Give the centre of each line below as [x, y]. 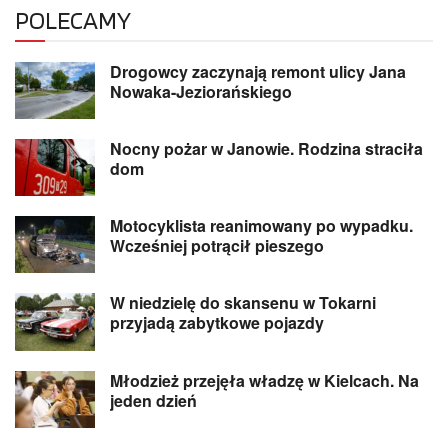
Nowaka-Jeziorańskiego [201, 91]
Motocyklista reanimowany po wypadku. [261, 226]
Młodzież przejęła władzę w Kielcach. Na [264, 380]
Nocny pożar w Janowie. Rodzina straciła [266, 148]
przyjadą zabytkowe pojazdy [217, 323]
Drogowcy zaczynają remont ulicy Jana [258, 71]
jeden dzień [153, 400]
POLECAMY [73, 19]
